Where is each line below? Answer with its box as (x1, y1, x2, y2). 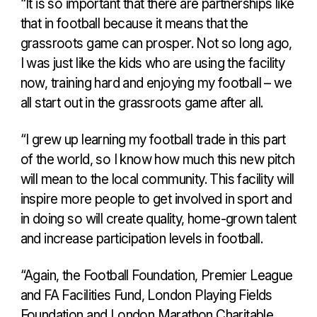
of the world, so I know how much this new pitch (20, 150, 295, 168)
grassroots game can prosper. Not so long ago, (20, 34, 292, 52)
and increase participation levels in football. (20, 229, 263, 247)
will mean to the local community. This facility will (20, 170, 294, 188)
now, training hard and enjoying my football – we (20, 74, 292, 91)
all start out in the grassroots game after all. (20, 93, 263, 111)
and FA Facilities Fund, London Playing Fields (20, 286, 272, 304)
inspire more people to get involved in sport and (20, 190, 292, 207)
